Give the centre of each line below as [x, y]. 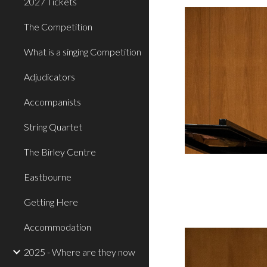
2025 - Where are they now [80, 252]
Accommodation [58, 227]
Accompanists [52, 102]
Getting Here [51, 202]
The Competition [58, 27]
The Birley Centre [60, 152]
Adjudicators [49, 77]
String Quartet [53, 127]
